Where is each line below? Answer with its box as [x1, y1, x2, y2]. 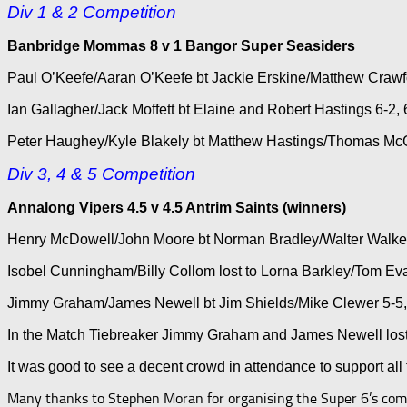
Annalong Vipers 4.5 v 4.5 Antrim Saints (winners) [7, 199, 346, 215]
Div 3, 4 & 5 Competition [7, 164, 195, 184]
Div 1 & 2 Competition [7, 2, 176, 22]
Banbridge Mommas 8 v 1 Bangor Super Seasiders [7, 37, 355, 54]
